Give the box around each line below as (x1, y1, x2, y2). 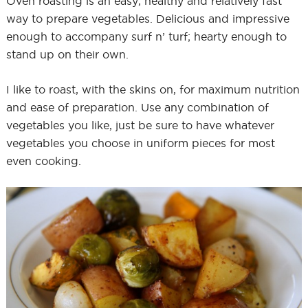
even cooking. (5, 154, 81, 167)
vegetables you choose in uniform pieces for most (5, 136, 275, 149)
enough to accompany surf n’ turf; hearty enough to (5, 30, 287, 43)
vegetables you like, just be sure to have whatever (5, 118, 274, 131)
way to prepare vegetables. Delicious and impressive (5, 12, 289, 25)
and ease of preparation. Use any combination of (5, 100, 269, 113)
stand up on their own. (5, 47, 129, 60)
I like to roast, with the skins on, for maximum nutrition (5, 82, 300, 96)
